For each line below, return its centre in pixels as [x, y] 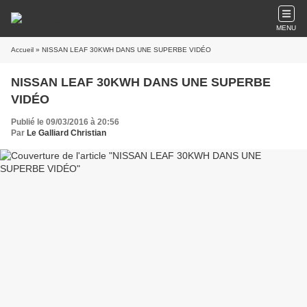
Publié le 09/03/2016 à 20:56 [65, 122]
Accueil [22, 50]
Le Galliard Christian [66, 133]
